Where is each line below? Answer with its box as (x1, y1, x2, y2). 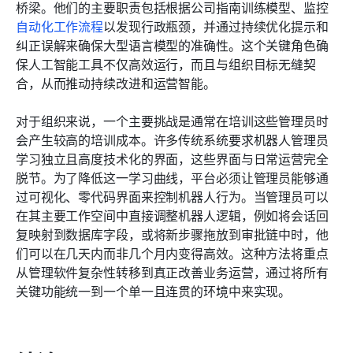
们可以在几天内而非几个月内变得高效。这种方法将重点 (16, 243, 329, 263)
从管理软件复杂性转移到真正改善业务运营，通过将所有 (16, 262, 329, 282)
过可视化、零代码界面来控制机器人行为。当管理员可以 (16, 187, 329, 206)
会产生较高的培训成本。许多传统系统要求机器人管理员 (16, 130, 329, 150)
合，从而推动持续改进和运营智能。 (16, 73, 216, 93)
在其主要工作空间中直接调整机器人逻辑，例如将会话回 (16, 206, 329, 225)
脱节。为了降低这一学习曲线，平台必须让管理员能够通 (16, 168, 329, 188)
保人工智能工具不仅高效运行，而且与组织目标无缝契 (16, 54, 316, 74)
